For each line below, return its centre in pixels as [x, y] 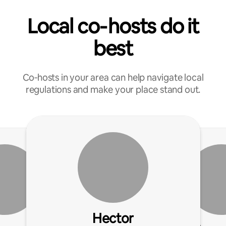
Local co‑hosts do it [113, 26]
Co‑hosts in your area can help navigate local [113, 77]
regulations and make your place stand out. [113, 90]
